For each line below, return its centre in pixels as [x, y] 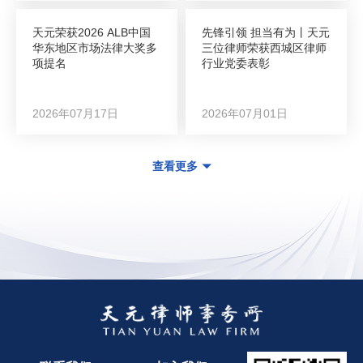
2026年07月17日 [75, 113]
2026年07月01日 [245, 113]
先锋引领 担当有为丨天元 [266, 32]
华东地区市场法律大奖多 [95, 48]
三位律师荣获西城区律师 [264, 48]
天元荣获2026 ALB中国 [92, 32]
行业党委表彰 [236, 63]
